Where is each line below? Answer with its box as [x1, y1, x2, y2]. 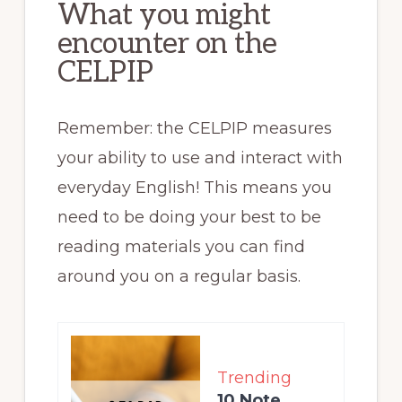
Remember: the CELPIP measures [57, 118, 332, 138]
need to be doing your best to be [57, 206, 321, 227]
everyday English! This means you [57, 177, 332, 197]
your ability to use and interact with [57, 147, 343, 168]
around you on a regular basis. [57, 266, 301, 286]
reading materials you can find [57, 236, 305, 257]
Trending [216, 368, 292, 389]
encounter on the [57, 26, 277, 61]
